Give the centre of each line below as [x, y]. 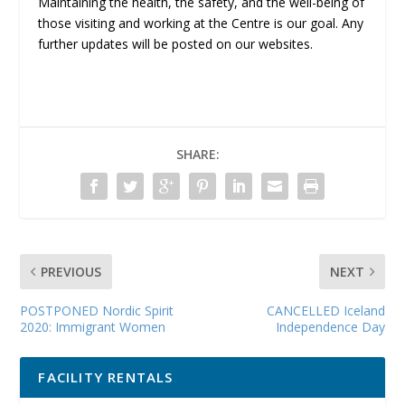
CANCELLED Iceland [325, 311]
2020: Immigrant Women [93, 327]
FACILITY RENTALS [106, 377]
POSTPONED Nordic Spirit [97, 311]
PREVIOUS [71, 272]
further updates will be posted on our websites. [176, 44]
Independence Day [330, 327]
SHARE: [198, 155]
